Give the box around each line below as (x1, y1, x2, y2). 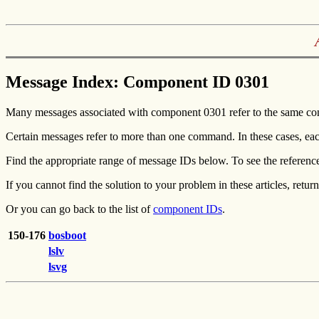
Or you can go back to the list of (6, 202, 153, 215)
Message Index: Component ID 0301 (6, 72, 269, 91)
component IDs (153, 202, 222, 215)
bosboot (48, 229, 86, 241)
